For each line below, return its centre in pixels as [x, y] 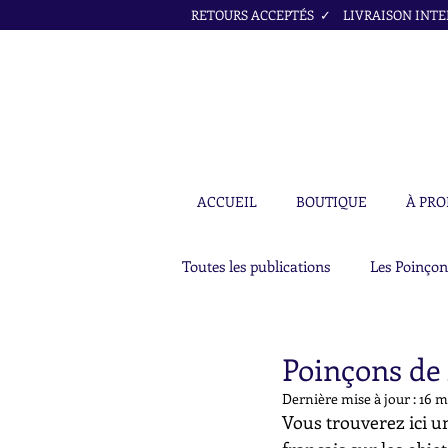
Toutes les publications [256, 266]
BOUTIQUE [331, 201]
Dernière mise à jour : [350, 399]
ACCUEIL [227, 201]
